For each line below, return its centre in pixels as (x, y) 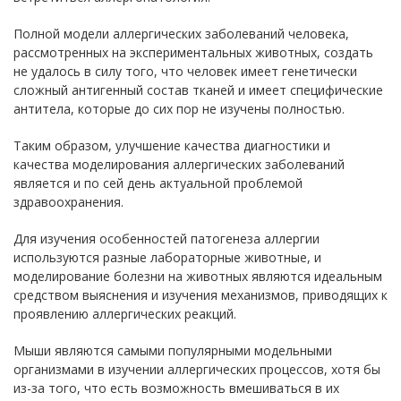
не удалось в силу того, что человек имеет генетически (185, 71)
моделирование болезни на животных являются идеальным (198, 276)
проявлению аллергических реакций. (125, 313)
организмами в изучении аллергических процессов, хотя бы (197, 369)
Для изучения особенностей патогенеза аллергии (166, 238)
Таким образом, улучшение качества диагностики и (172, 145)
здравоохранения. (68, 201)
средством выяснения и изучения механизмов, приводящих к (200, 294)
